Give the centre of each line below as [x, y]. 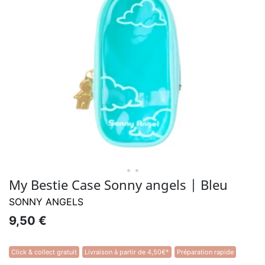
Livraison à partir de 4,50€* [127, 252]
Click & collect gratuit [44, 252]
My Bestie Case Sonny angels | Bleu [118, 184]
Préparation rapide [205, 252]
